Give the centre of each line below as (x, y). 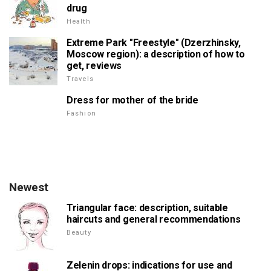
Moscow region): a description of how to (156, 54)
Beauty (79, 232)
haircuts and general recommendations (154, 219)
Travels (80, 79)
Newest (29, 187)
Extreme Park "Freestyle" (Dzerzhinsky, (154, 42)
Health (79, 21)
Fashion (81, 113)
